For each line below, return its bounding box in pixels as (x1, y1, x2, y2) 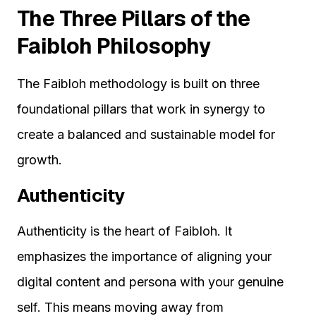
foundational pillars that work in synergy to (17, 102, 265, 117)
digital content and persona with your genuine (17, 274, 284, 290)
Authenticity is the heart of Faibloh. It (17, 224, 232, 239)
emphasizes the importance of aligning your (17, 249, 272, 265)
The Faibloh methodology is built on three (17, 76, 260, 92)
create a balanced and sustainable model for (17, 127, 275, 142)
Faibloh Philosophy (17, 32, 212, 61)
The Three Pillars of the (17, 5, 250, 33)
